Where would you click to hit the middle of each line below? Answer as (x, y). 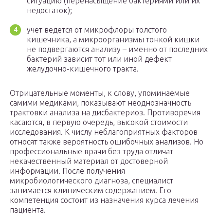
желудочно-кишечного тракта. (83, 69)
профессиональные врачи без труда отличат (91, 152)
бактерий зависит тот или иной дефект (99, 59)
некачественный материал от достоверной (89, 161)
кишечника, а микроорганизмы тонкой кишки (113, 40)
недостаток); (49, 10)
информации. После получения (67, 171)
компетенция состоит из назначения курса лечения (104, 200)
